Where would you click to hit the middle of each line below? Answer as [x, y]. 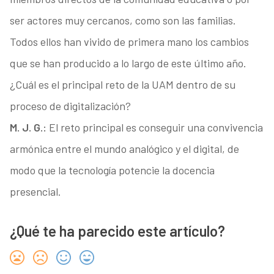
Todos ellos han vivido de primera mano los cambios [129, 42]
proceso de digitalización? [70, 106]
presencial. [35, 192]
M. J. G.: [29, 128]
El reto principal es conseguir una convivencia [156, 128]
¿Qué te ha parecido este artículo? [117, 231]
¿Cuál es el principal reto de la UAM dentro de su [122, 85]
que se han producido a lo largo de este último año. [128, 63]
